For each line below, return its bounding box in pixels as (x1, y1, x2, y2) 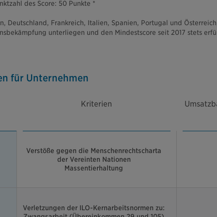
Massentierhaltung (64, 164, 123, 172)
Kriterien (81, 99, 112, 109)
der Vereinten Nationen (57, 155, 131, 164)
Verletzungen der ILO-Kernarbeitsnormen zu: (23, 204, 165, 212)
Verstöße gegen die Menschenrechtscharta (26, 147, 161, 155)
